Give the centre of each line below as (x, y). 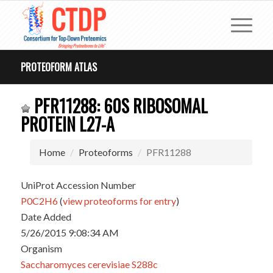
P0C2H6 (39, 201)
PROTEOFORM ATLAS (58, 67)
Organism (41, 248)
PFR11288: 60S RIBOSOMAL (119, 106)
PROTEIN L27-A (67, 124)
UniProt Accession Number (78, 185)
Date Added (46, 217)
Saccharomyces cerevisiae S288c (89, 264)
